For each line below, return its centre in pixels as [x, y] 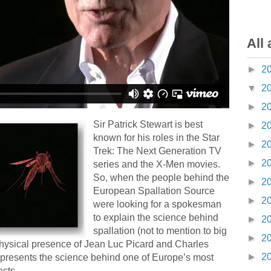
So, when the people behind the [161, 178]
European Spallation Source [154, 191]
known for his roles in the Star [156, 138]
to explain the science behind [156, 217]
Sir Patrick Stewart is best [148, 124]
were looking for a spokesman [157, 204]
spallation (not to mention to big [160, 231]
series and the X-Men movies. [158, 164]
